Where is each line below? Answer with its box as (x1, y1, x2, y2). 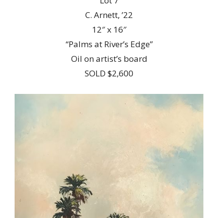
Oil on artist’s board (71, 53, 147, 64)
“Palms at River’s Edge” (65, 38, 153, 50)
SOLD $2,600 (85, 67, 133, 79)
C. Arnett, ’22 (85, 9, 133, 20)
